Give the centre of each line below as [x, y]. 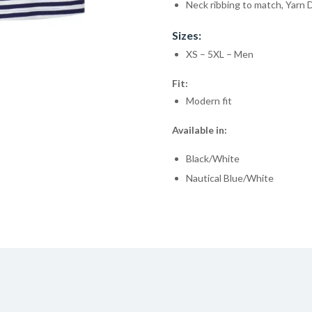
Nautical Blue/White [229, 178]
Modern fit [209, 101]
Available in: [199, 130]
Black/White [212, 159]
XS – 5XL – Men [219, 54]
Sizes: [186, 36]
